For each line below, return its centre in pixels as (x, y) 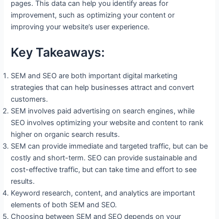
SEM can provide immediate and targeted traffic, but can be (109, 146)
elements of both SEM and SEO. (64, 205)
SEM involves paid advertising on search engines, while (103, 111)
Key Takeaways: (58, 52)
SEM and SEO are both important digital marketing (94, 76)
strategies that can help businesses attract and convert (103, 87)
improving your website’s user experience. (80, 27)
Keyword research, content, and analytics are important (103, 193)
